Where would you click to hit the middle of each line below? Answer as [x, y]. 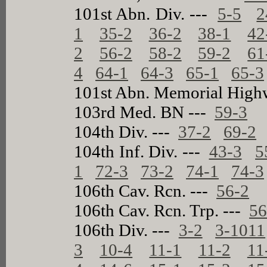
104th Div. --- [126, 131]
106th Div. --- [126, 230]
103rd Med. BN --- [145, 112]
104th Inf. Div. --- [142, 151]
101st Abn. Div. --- [146, 13]
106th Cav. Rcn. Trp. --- [162, 210]
